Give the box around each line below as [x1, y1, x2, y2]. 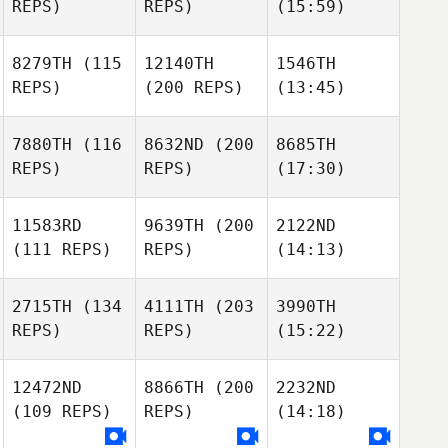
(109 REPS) [12, 402, 112, 421]
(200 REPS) [144, 78, 244, 97]
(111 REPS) [12, 240, 112, 259]
